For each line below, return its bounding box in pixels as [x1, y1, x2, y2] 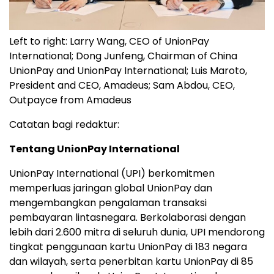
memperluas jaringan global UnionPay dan [9, 181, 212, 196]
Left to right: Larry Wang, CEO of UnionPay [9, 34, 209, 49]
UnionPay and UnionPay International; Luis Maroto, [9, 64, 247, 78]
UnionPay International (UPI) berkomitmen [9, 166, 215, 181]
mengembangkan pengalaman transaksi [9, 196, 207, 210]
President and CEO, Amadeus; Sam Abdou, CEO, [9, 78, 235, 93]
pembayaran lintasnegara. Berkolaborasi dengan [9, 210, 246, 225]
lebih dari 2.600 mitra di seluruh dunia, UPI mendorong [9, 225, 265, 240]
